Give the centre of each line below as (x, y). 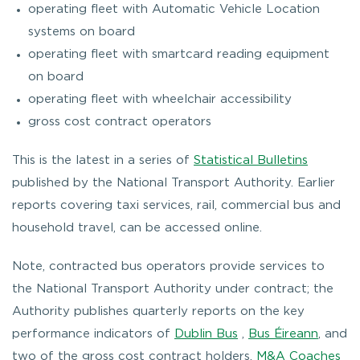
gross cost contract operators (120, 121)
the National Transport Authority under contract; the (173, 288)
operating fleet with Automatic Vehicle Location (174, 9)
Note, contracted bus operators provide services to (168, 266)
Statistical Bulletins (251, 160)
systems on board (82, 31)
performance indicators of (93, 333)
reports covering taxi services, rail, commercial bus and (176, 205)
